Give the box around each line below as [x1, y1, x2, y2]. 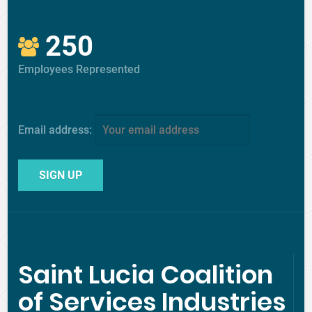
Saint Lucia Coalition [18, 257, 274, 292]
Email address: [18, 123, 95, 136]
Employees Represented [18, 63, 141, 76]
